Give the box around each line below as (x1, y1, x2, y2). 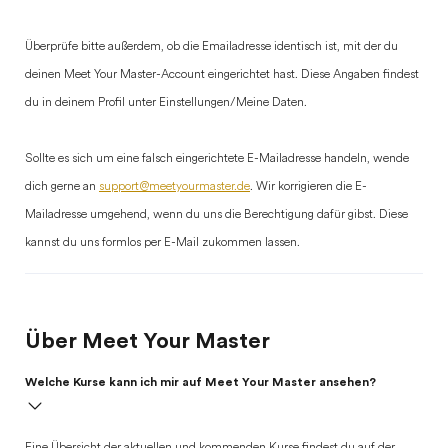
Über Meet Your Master (25, 330, 270, 352)
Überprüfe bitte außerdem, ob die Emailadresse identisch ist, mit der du (25, 41, 398, 53)
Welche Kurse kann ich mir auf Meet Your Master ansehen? (25, 376, 376, 388)
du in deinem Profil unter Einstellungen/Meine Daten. (25, 97, 307, 109)
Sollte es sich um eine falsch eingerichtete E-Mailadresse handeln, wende (25, 153, 409, 165)
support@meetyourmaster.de (99, 181, 250, 193)
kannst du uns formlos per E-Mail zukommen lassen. (25, 237, 300, 249)
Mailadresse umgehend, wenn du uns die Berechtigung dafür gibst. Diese (25, 209, 408, 221)
